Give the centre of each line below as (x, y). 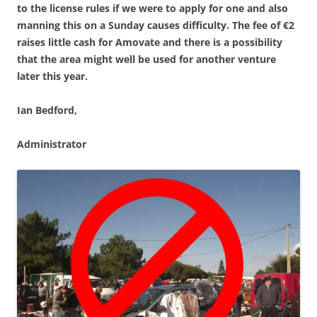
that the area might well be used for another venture (146, 59)
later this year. (52, 76)
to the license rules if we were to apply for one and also (152, 8)
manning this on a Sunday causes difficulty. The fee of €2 (156, 25)
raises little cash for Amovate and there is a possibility (150, 42)
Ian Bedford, (47, 110)
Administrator (52, 144)
